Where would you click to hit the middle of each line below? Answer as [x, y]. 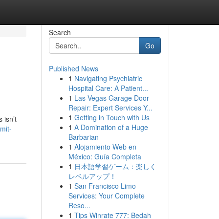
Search [60, 32]
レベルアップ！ [92, 176]
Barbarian [83, 137]
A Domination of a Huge [111, 127]
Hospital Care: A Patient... [108, 88]
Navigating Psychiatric [108, 78]
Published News [73, 68]
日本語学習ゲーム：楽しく [115, 166]
